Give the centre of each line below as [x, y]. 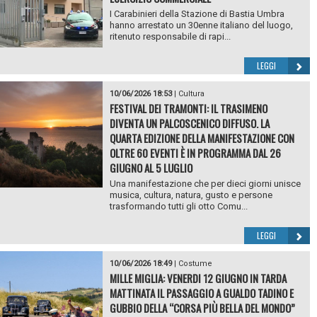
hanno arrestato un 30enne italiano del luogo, [201, 25]
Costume [195, 264]
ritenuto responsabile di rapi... [170, 37]
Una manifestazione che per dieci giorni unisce [205, 184]
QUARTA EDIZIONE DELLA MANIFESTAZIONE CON [202, 138]
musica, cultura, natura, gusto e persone [191, 195]
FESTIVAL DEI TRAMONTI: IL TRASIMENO [188, 109]
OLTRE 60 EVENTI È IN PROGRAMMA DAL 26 [195, 153]
